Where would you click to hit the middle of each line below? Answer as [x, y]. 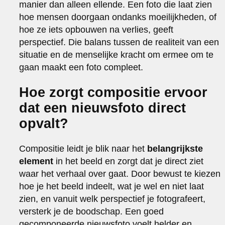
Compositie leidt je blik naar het [83, 148]
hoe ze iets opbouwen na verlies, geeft [96, 29]
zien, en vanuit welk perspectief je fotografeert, [113, 199]
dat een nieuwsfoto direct [103, 108]
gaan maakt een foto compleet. [81, 67]
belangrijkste [175, 148]
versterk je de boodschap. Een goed [92, 211]
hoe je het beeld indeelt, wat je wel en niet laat [112, 186]
